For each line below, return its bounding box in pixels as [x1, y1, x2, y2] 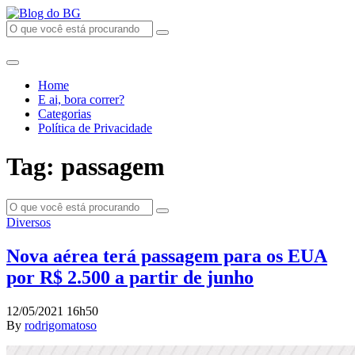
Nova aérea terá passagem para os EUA [6, 245, 327, 266]
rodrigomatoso [25, 318, 97, 332]
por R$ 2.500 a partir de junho [6, 266, 254, 288]
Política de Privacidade [38, 121, 152, 135]
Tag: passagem [6, 152, 165, 181]
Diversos [6, 215, 51, 229]
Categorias [38, 107, 91, 120]
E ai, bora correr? [38, 93, 124, 106]
